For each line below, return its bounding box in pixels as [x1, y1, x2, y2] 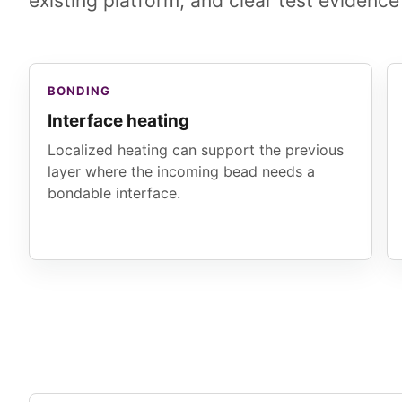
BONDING [48, 83, 111, 99]
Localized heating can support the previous [48, 141, 344, 160]
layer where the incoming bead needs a [48, 162, 315, 181]
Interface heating [48, 110, 189, 132]
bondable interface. [48, 184, 180, 203]
